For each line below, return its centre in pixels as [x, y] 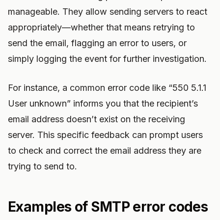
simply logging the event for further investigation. [107, 59]
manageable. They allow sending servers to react [108, 12]
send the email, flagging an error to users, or [97, 43]
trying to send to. [42, 166]
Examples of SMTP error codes [108, 207]
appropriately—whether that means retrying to [101, 27]
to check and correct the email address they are [105, 151]
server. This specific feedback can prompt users [105, 135]
